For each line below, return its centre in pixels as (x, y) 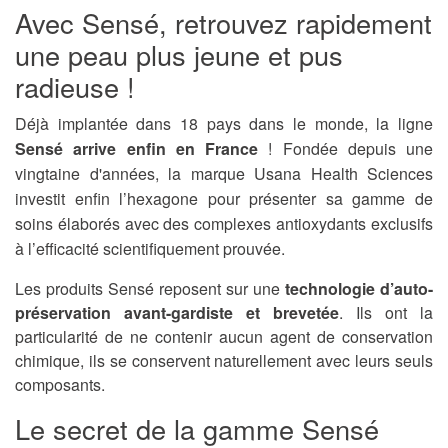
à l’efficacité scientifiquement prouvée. (150, 249)
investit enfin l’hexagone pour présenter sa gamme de (224, 199)
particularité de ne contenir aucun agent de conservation (224, 337)
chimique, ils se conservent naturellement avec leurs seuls (224, 361)
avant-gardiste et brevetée (231, 313)
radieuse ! (75, 87)
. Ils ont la (386, 313)
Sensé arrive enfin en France (136, 149)
